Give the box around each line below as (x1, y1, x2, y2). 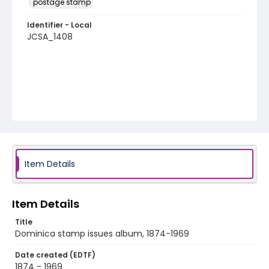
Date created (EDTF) (15, 250, 95, 260)
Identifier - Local (27, 20, 92, 30)
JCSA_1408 (27, 31, 73, 43)
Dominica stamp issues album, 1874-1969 (15, 228, 189, 240)
